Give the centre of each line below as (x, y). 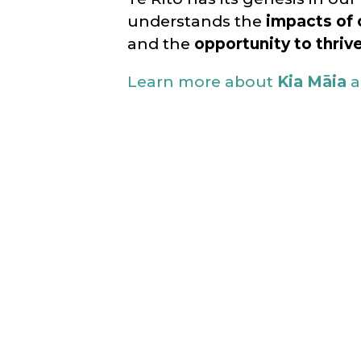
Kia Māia (312, 82)
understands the (197, 21)
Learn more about (203, 82)
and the (161, 44)
